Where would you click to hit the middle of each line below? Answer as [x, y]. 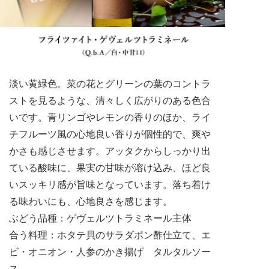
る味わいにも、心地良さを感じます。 [91, 202]
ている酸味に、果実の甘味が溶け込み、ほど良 [110, 168]
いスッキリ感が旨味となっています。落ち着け [110, 185]
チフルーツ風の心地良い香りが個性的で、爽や [110, 134]
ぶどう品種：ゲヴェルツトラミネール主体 [100, 219]
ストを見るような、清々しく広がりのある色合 [110, 101]
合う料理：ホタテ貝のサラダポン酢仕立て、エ [110, 235]
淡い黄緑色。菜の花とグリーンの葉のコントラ [110, 84]
